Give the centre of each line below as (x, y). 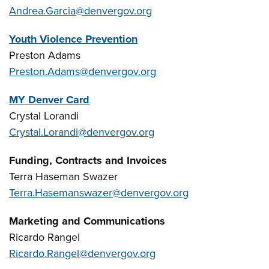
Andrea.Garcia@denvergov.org (81, 11)
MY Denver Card (50, 99)
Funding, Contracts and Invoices (88, 160)
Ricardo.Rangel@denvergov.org (83, 253)
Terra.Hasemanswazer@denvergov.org (99, 192)
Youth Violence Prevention (74, 39)
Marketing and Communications (87, 221)
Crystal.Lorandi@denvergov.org (82, 132)
